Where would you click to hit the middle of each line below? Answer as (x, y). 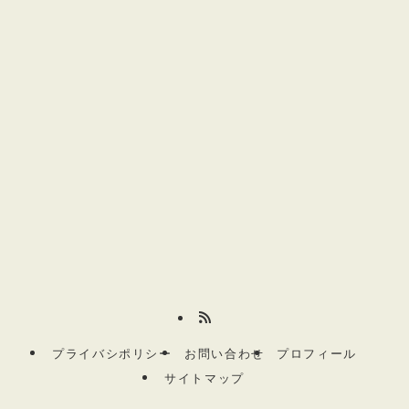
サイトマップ (204, 379)
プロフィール (317, 353)
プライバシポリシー (112, 353)
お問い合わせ (225, 353)
